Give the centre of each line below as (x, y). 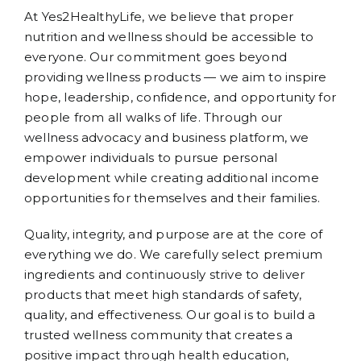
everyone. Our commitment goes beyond (156, 57)
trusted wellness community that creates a (159, 335)
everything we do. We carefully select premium (174, 255)
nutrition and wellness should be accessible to (169, 37)
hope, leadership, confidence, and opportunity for (180, 98)
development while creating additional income (172, 178)
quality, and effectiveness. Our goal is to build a (170, 315)
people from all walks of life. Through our (154, 118)
